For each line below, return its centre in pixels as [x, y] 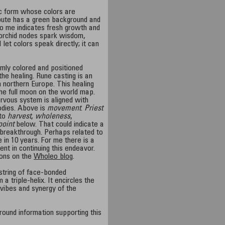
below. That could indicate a [59, 125]
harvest [20, 117]
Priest [94, 108]
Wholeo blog [53, 157]
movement [64, 108]
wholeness [53, 117]
